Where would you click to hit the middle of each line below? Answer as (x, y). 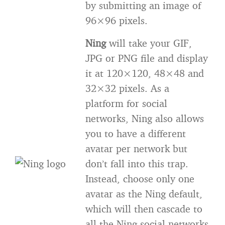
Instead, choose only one (140, 179)
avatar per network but (136, 148)
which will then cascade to (144, 209)
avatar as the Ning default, (144, 194)
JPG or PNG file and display (147, 58)
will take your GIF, (149, 43)
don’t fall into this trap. (137, 163)
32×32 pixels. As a (127, 88)
